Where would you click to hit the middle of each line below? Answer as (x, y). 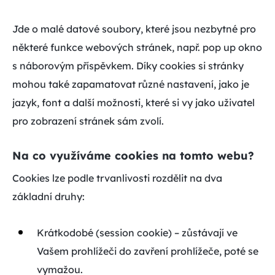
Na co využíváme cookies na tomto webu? (133, 155)
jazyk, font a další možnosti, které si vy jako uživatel (134, 103)
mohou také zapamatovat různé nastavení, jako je (131, 84)
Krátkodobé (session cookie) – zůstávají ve (137, 232)
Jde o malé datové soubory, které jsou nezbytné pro (134, 29)
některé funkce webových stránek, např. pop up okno (137, 47)
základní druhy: (48, 196)
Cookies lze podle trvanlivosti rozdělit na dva (117, 178)
